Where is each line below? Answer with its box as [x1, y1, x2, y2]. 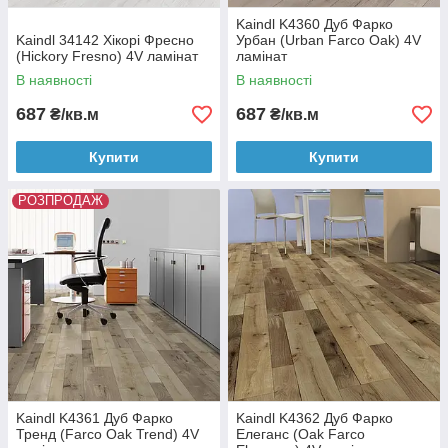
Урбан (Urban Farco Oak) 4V [236, 32, 421, 48]
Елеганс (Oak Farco [236, 426, 365, 442]
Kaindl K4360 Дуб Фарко [236, 16, 393, 32]
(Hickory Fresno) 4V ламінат [16, 48, 198, 64]
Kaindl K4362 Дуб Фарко [236, 410, 393, 426]
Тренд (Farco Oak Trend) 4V [16, 426, 199, 442]
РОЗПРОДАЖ [18, 193, 103, 208]
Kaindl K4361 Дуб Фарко [16, 410, 173, 426]
